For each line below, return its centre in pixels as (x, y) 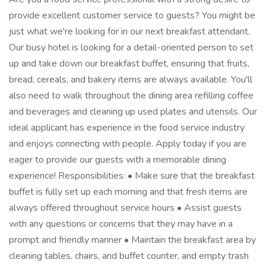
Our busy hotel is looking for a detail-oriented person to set (131, 47)
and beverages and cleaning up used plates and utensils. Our (133, 112)
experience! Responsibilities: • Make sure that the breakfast (132, 176)
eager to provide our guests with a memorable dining (118, 160)
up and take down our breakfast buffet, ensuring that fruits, (129, 64)
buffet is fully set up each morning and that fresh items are (128, 192)
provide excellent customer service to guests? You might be (132, 15)
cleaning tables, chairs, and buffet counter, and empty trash (129, 256)
